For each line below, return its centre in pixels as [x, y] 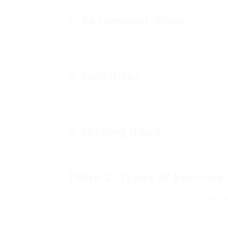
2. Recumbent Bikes [126, 21]
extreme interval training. [115, 112]
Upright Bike [101, 217]
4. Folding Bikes [114, 132]
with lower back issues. [111, 57]
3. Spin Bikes [105, 76]
